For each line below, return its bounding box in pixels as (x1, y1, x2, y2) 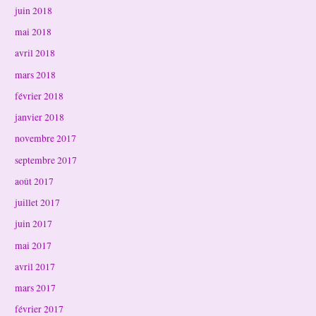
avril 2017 (15, 260, 56, 273)
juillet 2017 (15, 196, 61, 209)
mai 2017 (15, 238, 52, 252)
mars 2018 (15, 68, 56, 81)
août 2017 (15, 174, 54, 188)
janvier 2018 (15, 111, 65, 124)
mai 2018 (15, 25, 52, 39)
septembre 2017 (15, 153, 78, 166)
